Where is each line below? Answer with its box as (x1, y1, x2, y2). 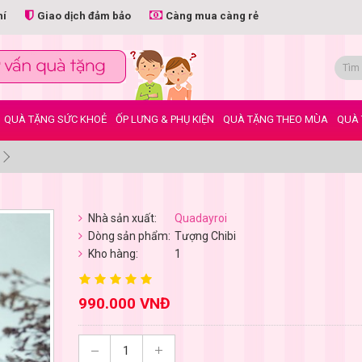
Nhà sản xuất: (87, 212, 157, 225)
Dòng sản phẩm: (87, 229, 170, 242)
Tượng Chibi (171, 229, 236, 242)
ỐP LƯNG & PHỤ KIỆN (116, 113, 214, 125)
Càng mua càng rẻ (166, 10, 259, 22)
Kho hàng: (87, 247, 138, 260)
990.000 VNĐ (78, 294, 170, 313)
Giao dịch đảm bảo (37, 10, 131, 22)
